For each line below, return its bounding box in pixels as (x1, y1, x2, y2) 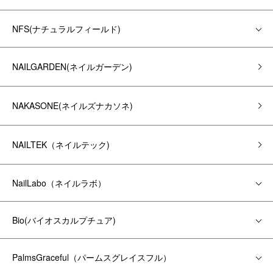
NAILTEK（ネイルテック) (12, 138, 110, 151)
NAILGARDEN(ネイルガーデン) (12, 60, 132, 73)
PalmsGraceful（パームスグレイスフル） (12, 251, 171, 263)
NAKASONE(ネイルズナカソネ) (12, 99, 133, 112)
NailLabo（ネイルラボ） (12, 177, 106, 189)
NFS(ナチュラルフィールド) (12, 23, 121, 35)
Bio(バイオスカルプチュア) (12, 214, 116, 226)
